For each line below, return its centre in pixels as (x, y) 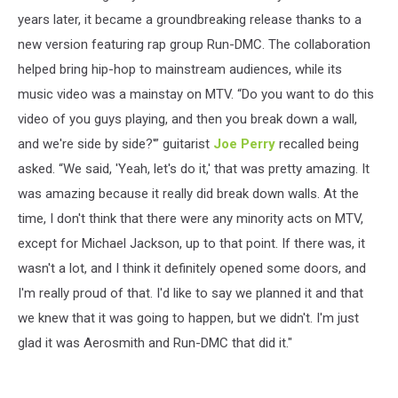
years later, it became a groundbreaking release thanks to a (190, 19)
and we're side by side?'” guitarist (115, 143)
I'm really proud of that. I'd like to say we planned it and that (191, 293)
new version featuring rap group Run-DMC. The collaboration (194, 44)
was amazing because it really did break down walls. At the (188, 193)
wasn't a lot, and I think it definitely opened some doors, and (192, 268)
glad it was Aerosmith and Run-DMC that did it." (155, 342)
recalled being (317, 143)
